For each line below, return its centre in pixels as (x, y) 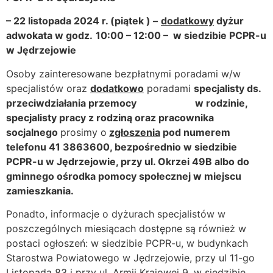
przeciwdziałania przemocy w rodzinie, (127, 103)
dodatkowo (117, 88)
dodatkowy (187, 21)
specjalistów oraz (48, 88)
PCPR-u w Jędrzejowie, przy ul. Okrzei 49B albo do (128, 161)
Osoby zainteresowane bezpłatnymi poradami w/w (123, 73)
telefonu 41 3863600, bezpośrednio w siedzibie (122, 147)
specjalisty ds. (227, 88)
